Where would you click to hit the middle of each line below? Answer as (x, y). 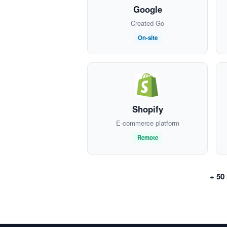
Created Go (147, 23)
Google (147, 9)
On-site (147, 38)
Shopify (147, 109)
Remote (147, 138)
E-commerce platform (147, 123)
